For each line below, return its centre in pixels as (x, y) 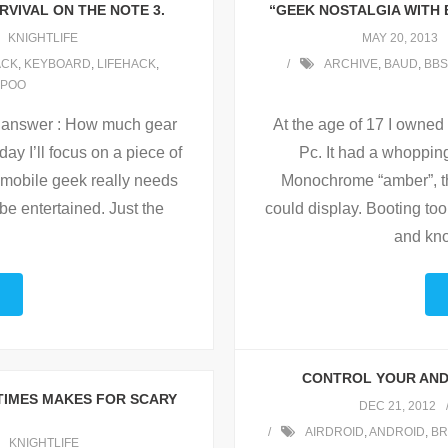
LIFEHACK (126, 64)
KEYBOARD (57, 64)
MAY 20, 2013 (400, 38)
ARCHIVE (350, 64)
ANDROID (396, 432)
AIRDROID (334, 432)
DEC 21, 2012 (397, 406)
